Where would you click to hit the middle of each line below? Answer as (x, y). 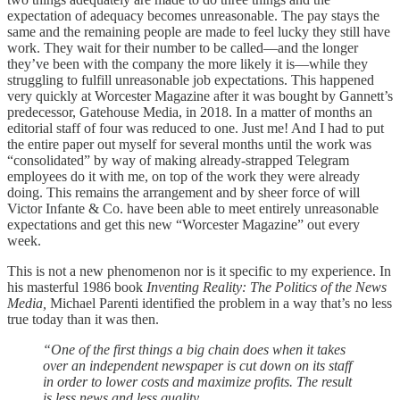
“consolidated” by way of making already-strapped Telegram (178, 160)
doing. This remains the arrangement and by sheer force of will (183, 192)
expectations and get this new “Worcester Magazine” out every (183, 224)
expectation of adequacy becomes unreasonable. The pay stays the (193, 15)
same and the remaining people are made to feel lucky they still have (199, 31)
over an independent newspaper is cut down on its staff (197, 365)
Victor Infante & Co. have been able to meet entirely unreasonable (193, 208)
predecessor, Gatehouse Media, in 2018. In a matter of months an (190, 112)
